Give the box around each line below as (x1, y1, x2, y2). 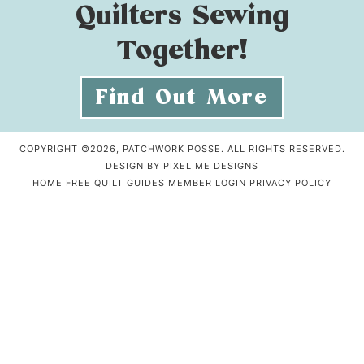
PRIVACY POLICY (249, 177, 331, 189)
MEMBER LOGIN (168, 177, 246, 189)
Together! (116, 33, 248, 67)
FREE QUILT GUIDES (66, 177, 165, 189)
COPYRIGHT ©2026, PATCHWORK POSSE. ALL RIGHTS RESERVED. (19, 143, 345, 155)
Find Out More (96, 84, 268, 110)
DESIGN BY (106, 160, 163, 172)
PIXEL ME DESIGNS (163, 160, 258, 172)
